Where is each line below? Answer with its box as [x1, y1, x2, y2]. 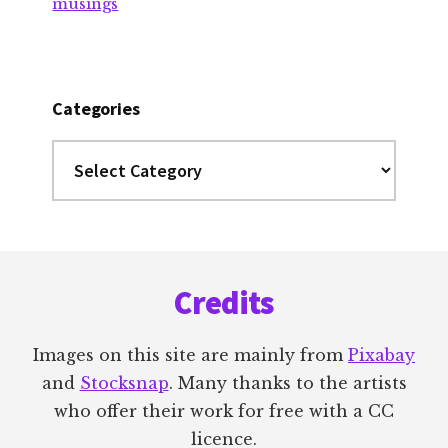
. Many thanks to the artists [168, 372, 407, 393]
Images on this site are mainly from [33, 344, 348, 365]
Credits [174, 282, 274, 323]
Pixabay [348, 344, 415, 365]
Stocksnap [79, 372, 169, 393]
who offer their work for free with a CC [54, 400, 394, 421]
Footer [21, 246, 112, 287]
